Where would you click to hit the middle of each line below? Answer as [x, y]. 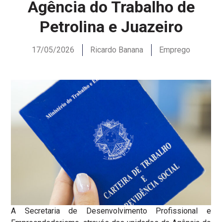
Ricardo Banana [117, 50]
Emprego [175, 50]
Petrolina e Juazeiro [111, 27]
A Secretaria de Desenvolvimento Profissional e [111, 211]
